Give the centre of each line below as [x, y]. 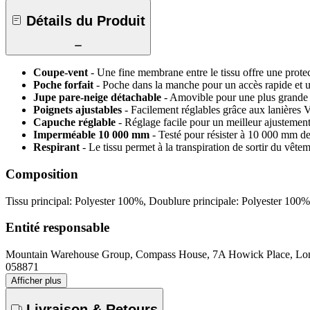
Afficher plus [36, 281]
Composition [42, 174]
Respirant [56, 147]
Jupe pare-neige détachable [97, 98]
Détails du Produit [86, 20]
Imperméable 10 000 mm [91, 135]
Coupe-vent [61, 73]
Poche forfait [63, 85]
